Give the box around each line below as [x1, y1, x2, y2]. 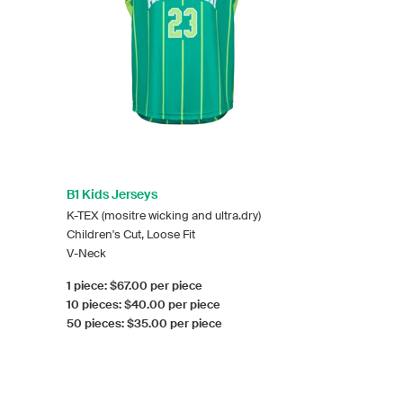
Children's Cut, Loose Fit [67, 227, 195, 241]
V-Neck [67, 246, 106, 260]
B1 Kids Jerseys [67, 186, 157, 201]
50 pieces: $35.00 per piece [67, 316, 222, 330]
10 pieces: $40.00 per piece [67, 297, 220, 311]
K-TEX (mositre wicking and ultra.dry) [67, 208, 261, 222]
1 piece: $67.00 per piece [67, 278, 202, 292]
